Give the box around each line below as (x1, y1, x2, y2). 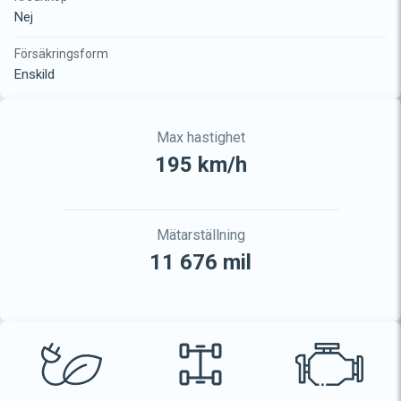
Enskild (14, 65, 55, 82)
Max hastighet (156, 128, 245, 146)
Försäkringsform (14, 46, 108, 61)
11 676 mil (149, 249, 252, 275)
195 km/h (154, 151, 247, 177)
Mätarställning (156, 226, 245, 243)
